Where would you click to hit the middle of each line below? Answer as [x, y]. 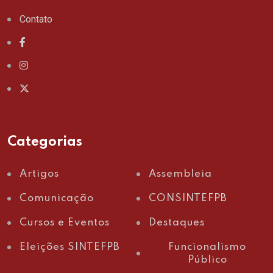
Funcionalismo [207, 247]
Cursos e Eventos [65, 223]
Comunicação [57, 199]
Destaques [177, 223]
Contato [36, 19]
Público [207, 260]
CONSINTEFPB [188, 199]
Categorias [45, 142]
